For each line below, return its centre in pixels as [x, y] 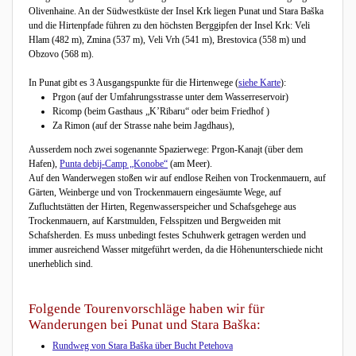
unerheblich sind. [61, 264]
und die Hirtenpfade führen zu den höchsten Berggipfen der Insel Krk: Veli [169, 26]
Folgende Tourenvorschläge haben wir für [147, 309]
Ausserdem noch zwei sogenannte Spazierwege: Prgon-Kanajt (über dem [166, 150]
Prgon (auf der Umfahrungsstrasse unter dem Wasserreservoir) [170, 97]
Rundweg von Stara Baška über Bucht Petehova [143, 345]
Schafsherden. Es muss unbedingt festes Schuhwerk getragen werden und [167, 236]
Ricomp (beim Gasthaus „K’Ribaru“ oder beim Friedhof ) [161, 112]
